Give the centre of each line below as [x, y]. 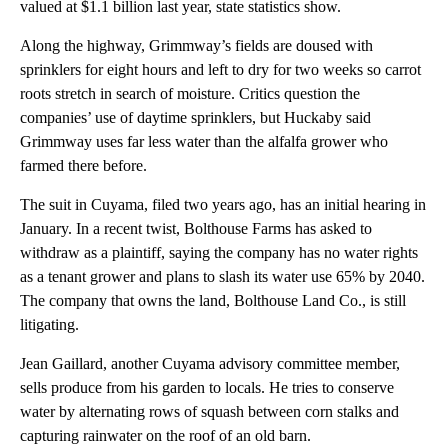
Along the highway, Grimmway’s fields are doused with [196, 46]
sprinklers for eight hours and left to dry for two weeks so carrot [220, 70]
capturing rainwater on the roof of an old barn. [165, 436]
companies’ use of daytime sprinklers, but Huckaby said [195, 118]
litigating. [49, 325]
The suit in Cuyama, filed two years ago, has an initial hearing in [223, 205]
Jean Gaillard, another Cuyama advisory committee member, [210, 364]
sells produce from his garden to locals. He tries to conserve [207, 388]
